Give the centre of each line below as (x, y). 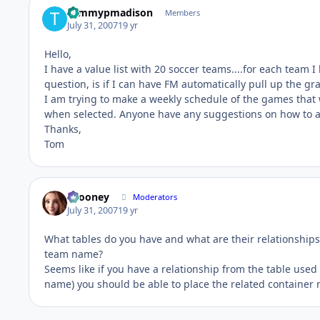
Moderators (155, 197)
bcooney (89, 197)
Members (182, 12)
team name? (74, 254)
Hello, (58, 54)
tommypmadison (110, 12)
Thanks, (63, 129)
